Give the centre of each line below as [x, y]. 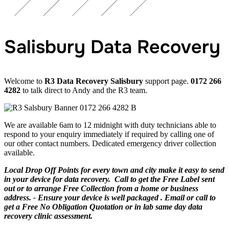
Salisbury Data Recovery [112, 47]
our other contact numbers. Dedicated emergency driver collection [110, 143]
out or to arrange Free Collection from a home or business [101, 188]
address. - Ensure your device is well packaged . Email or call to [110, 197]
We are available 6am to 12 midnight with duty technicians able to [110, 125]
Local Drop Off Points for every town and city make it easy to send [114, 170]
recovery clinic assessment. [48, 216]
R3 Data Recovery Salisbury [94, 81]
